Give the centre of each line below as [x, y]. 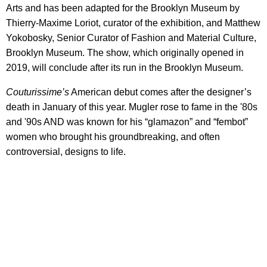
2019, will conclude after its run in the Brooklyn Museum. [125, 67]
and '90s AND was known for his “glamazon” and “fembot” [127, 122]
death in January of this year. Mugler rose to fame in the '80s [132, 107]
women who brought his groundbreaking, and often [113, 136]
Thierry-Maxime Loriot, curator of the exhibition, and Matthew [133, 23]
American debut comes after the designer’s [160, 92]
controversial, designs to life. [66, 151]
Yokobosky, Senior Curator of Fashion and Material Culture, [131, 38]
